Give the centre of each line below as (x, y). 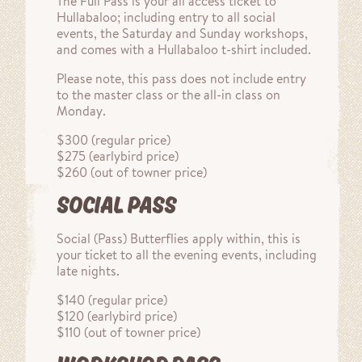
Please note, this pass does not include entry (181, 78)
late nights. (88, 271)
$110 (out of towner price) (128, 332)
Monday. (81, 111)
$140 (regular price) (112, 300)
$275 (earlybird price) (118, 156)
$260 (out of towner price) (132, 172)
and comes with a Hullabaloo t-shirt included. (184, 49)
